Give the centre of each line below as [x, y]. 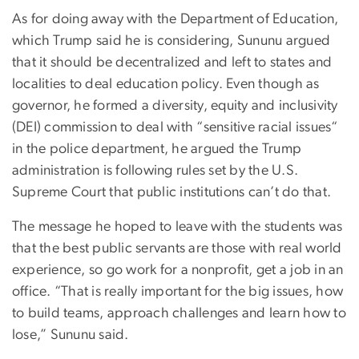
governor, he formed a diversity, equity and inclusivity [175, 105]
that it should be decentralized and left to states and [172, 62]
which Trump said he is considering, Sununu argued [171, 40]
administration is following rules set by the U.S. [155, 170]
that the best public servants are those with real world [177, 248]
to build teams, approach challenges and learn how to [179, 313]
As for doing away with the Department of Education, [175, 19]
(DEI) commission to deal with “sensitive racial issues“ [175, 127]
